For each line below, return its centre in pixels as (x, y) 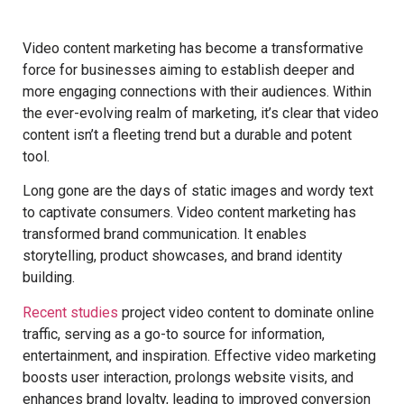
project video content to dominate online (246, 312)
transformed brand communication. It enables (165, 234)
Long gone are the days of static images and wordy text (198, 191)
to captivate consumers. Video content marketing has (189, 213)
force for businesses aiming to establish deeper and (188, 69)
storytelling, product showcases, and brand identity (183, 256)
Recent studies (70, 312)
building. (49, 278)
